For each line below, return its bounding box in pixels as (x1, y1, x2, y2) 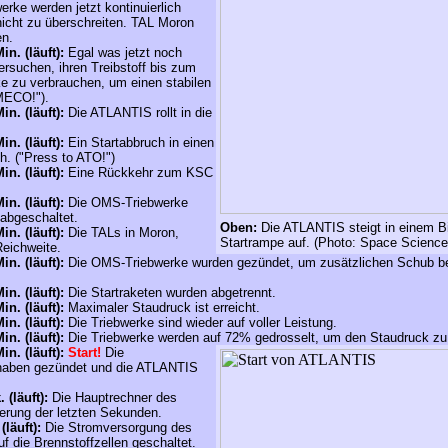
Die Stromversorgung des (41, 420, 192, 435)
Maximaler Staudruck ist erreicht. (64, 300, 260, 315)
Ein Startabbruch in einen (64, 135, 214, 150)
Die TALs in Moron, (64, 225, 179, 240)
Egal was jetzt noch (64, 45, 182, 60)
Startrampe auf (220, 235, 306, 250)
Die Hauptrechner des (52, 390, 177, 405)
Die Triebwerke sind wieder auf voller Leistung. (68, 315, 337, 330)
